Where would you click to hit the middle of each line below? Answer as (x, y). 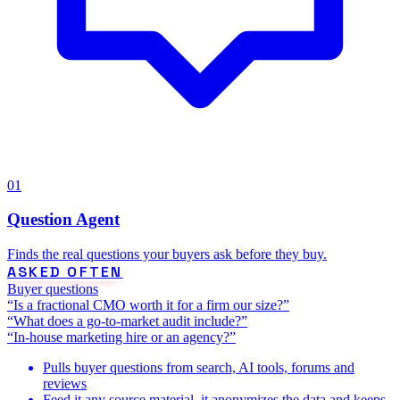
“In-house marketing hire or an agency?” (121, 337)
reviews (65, 383)
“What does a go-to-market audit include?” (127, 321)
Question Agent (63, 220)
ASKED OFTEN (65, 271)
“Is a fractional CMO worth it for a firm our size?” (148, 304)
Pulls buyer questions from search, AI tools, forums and (199, 367)
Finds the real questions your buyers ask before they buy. (167, 254)
